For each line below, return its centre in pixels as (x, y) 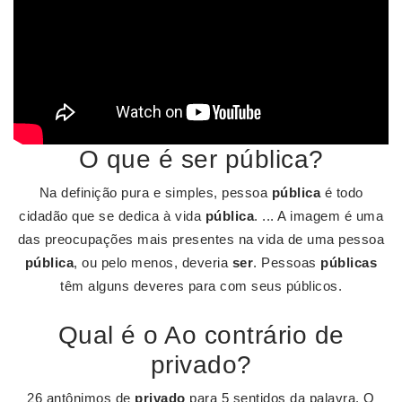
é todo (342, 192)
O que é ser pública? (201, 159)
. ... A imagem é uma (319, 216)
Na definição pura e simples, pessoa (155, 192)
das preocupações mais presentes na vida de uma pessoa (201, 239)
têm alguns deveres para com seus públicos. (201, 286)
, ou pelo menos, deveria (153, 262)
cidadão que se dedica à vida (112, 216)
